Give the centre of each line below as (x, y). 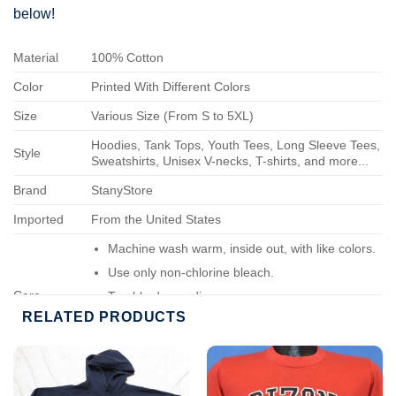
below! (34, 14)
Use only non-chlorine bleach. (190, 272)
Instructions (46, 312)
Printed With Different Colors (171, 87)
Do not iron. (140, 320)
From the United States (156, 220)
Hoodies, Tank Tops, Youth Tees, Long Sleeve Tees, (236, 145)
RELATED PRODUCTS (104, 317)
